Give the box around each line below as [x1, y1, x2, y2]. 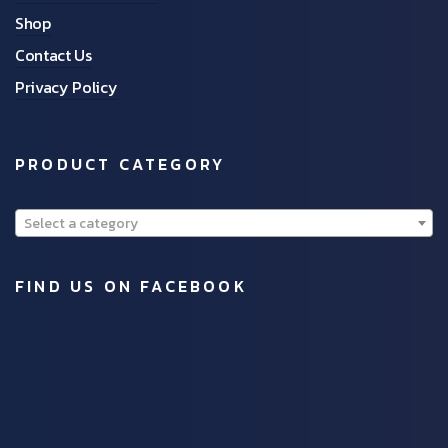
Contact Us [15, 43, 92, 68]
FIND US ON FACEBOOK [15, 274, 247, 299]
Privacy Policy [15, 75, 118, 100]
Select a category [24, 213, 138, 235]
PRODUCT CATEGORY [15, 152, 226, 177]
